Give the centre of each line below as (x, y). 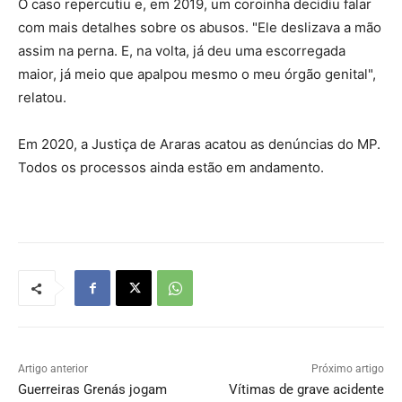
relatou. (42, 98)
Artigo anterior (53, 369)
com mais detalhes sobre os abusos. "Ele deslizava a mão (200, 28)
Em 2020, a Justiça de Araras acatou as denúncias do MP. (199, 144)
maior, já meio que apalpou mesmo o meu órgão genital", (197, 74)
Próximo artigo (347, 369)
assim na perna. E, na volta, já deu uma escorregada (182, 51)
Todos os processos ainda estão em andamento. (171, 168)
